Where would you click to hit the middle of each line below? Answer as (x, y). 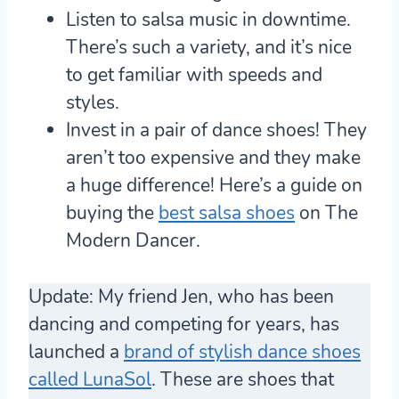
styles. (93, 103)
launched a (76, 352)
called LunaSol (90, 380)
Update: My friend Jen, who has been (181, 297)
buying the (112, 213)
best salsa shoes (227, 213)
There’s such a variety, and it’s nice (209, 48)
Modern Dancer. (133, 241)
